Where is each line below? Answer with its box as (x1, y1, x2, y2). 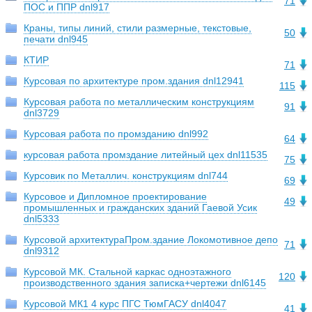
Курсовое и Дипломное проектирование (24, 191, 207, 203)
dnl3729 (24, 107, 59, 119)
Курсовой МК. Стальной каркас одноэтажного (24, 266, 231, 278)
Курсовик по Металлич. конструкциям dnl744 (24, 170, 228, 182)
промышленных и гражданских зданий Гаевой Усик (24, 202, 257, 214)
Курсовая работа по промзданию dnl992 (24, 128, 208, 140)
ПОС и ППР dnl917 (24, 1, 109, 13)
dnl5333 (24, 213, 59, 225)
